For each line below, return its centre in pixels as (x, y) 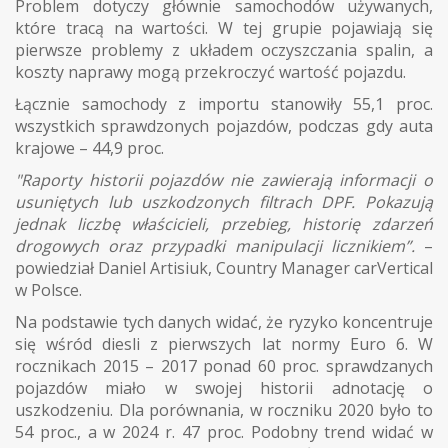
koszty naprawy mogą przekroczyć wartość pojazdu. (210, 71)
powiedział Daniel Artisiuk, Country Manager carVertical (224, 267)
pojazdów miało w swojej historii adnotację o (224, 387)
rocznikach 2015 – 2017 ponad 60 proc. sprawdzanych (224, 365)
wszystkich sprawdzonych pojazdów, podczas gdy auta (224, 125)
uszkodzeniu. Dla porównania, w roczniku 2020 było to (224, 409)
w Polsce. (48, 289)
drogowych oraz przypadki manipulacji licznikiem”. (219, 245)
